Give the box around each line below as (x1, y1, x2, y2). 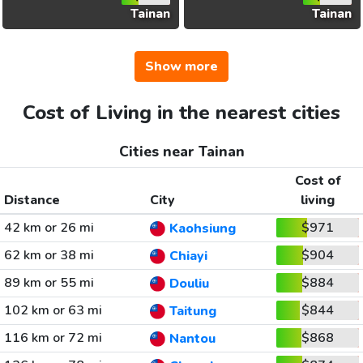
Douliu (169, 275, 209, 293)
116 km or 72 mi (3, 329, 102, 347)
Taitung (169, 302, 216, 321)
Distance (3, 191, 60, 209)
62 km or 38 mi (3, 246, 94, 264)
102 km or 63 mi (3, 301, 102, 319)
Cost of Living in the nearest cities (23, 100, 340, 126)
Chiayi (169, 247, 207, 266)
